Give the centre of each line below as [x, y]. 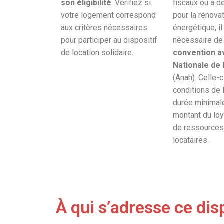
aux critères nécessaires [104, 28]
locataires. [191, 140]
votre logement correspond [108, 15]
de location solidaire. [97, 53]
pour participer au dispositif [109, 40]
